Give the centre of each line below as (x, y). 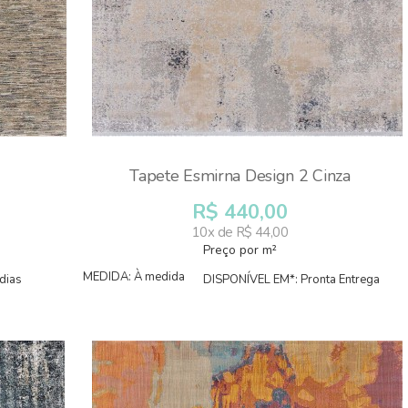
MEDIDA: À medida (134, 277)
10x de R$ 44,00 (240, 232)
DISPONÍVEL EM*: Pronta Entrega (291, 280)
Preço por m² (240, 250)
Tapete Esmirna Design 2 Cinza (240, 176)
